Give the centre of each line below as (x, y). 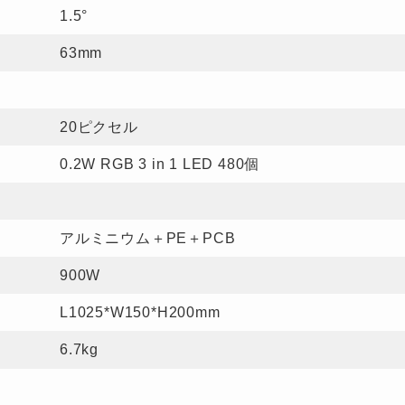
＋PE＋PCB (193, 238)
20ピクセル (99, 127)
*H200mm (186, 312)
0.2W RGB (99, 164)
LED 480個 (221, 164)
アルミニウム (105, 238)
